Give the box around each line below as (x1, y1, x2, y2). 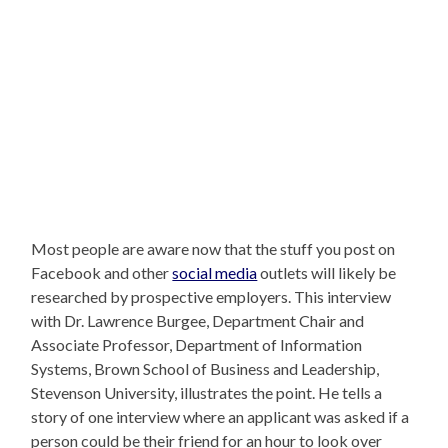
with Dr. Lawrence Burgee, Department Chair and (31, 310, 365, 330)
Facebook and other (31, 262, 173, 282)
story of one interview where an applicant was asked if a (31, 406, 410, 426)
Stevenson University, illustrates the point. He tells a (31, 382, 383, 402)
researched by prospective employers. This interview (31, 286, 392, 306)
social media (172, 262, 258, 282)
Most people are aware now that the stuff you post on (31, 238, 396, 258)
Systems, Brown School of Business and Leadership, (31, 358, 380, 378)
